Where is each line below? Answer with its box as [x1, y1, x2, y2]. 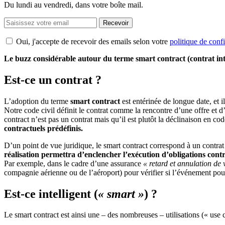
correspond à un [148, 141, 202, 150]
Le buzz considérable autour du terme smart [4, 54, 157, 63]
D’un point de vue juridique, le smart [4, 141, 123, 150]
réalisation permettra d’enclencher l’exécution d [4, 150, 166, 159]
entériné [133, 96, 158, 105]
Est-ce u [4, 73, 45, 86]
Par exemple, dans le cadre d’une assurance [4, 159, 143, 168]
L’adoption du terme [4, 96, 70, 105]
